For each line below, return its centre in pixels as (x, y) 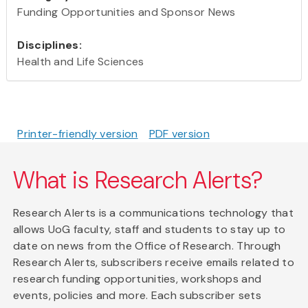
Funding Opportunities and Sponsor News (126, 12)
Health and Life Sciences (81, 61)
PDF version (179, 133)
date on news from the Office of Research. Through (147, 245)
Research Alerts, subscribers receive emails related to (153, 262)
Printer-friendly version (78, 133)
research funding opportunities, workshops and (137, 278)
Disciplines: (49, 45)
